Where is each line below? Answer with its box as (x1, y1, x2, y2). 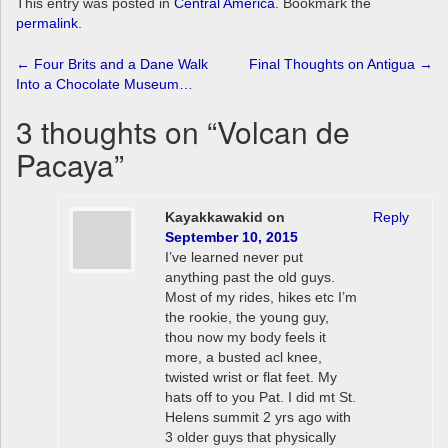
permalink (16, 15, 78, 32)
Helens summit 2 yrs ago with (164, 409, 351, 426)
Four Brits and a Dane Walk (30, 56, 208, 73)
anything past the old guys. (164, 269, 335, 286)
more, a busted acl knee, (164, 349, 322, 366)
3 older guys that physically (164, 429, 336, 446)
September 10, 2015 (164, 229, 298, 246)
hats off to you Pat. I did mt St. (164, 389, 356, 406)
